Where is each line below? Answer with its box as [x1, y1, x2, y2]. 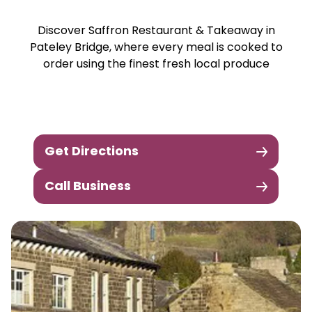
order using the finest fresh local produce [42, 59, 270, 70]
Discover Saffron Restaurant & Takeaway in [37, 26, 275, 37]
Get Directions [45, 146, 139, 159]
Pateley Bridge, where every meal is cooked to [29, 42, 283, 54]
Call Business [45, 180, 131, 194]
